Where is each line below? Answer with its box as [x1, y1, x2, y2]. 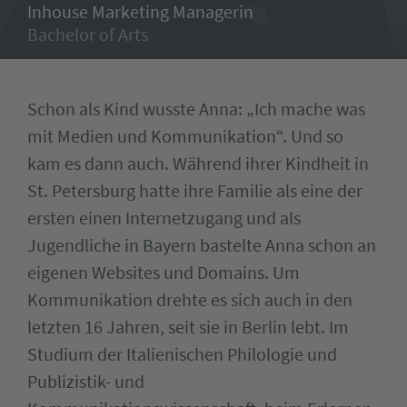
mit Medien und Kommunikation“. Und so [27, 124, 343, 147]
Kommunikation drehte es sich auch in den [27, 288, 352, 311]
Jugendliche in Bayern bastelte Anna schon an [27, 233, 376, 256]
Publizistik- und [27, 370, 144, 392]
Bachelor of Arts [27, 23, 148, 45]
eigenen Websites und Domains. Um [27, 261, 300, 283]
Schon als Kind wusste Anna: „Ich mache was [27, 97, 365, 120]
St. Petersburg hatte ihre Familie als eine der [27, 179, 362, 202]
